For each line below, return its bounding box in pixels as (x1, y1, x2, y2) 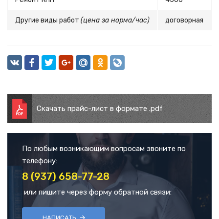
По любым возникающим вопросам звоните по (22, 144, 186, 153)
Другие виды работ (15, 16, 81, 24)
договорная (165, 16, 203, 24)
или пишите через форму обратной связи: (22, 188, 172, 197)
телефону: (22, 156, 57, 165)
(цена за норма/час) (81, 16, 150, 24)
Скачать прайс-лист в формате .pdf (37, 104, 163, 113)
